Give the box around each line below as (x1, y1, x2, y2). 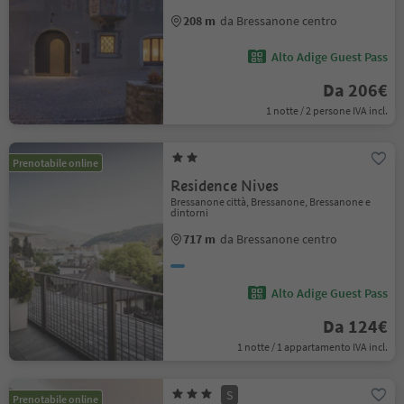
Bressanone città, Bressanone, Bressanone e (170, 195, 372, 208)
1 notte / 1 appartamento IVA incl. (236, 340, 388, 353)
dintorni (170, 206, 209, 219)
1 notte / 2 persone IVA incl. (265, 104, 388, 117)
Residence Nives (170, 177, 280, 196)
